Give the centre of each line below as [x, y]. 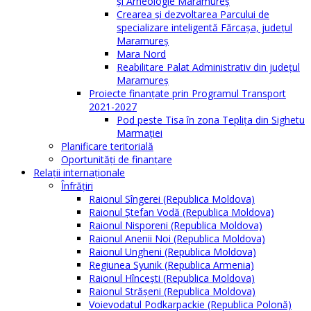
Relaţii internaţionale [79, 173]
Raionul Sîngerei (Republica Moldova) [172, 199]
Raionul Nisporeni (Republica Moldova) [176, 226]
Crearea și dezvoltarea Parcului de [193, 15]
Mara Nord [141, 54]
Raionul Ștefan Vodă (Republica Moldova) [182, 212]
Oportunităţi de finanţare [117, 160]
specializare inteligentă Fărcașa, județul [204, 28]
